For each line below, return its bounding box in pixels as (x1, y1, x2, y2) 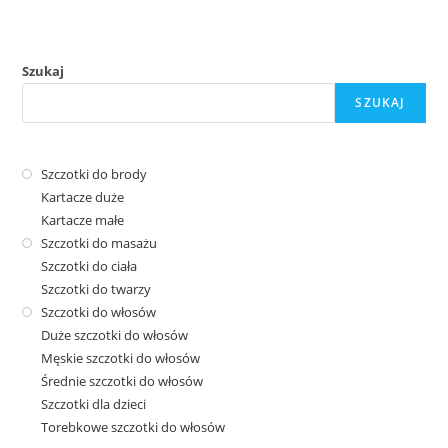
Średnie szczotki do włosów (41, 371, 204, 390)
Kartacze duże (41, 187, 125, 206)
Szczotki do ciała (41, 256, 138, 275)
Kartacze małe (41, 210, 125, 229)
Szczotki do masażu (41, 233, 158, 252)
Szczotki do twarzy (41, 279, 152, 298)
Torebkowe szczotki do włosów (41, 417, 226, 436)
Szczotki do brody (41, 164, 148, 183)
